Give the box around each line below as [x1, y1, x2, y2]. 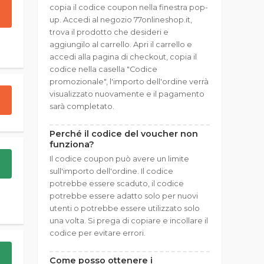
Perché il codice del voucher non [49, 128, 198, 139]
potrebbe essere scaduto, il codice [49, 179, 184, 188]
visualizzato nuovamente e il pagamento [49, 90, 204, 98]
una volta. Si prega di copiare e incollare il [49, 216, 208, 225]
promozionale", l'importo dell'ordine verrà [49, 77, 209, 86]
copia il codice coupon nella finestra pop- [49, 3, 208, 12]
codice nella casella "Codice [49, 65, 157, 74]
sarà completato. [49, 102, 114, 111]
